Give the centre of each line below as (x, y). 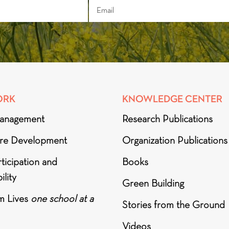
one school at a (62, 199)
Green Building (153, 183)
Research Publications (167, 119)
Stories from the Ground (174, 205)
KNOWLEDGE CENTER (172, 99)
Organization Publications (175, 140)
